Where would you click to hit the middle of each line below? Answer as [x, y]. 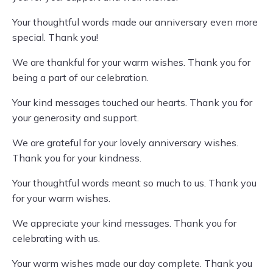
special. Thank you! [55, 37]
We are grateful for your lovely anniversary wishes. [125, 143]
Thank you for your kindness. [77, 158]
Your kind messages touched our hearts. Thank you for [132, 102]
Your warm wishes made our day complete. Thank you [132, 263]
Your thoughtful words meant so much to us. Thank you [134, 183]
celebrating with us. [56, 238]
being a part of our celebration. [80, 77]
